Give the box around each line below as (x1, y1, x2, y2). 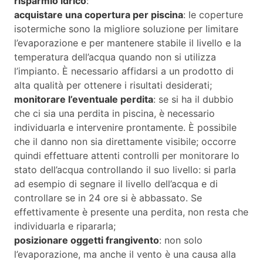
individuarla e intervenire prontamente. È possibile (14, 122, 237, 134)
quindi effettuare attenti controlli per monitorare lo (14, 150, 240, 162)
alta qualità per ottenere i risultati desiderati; (14, 79, 212, 92)
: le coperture (183, 9, 243, 21)
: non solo (159, 234, 203, 247)
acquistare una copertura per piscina (14, 9, 183, 21)
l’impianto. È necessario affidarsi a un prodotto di (14, 65, 234, 77)
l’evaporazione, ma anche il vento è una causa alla (14, 248, 236, 261)
